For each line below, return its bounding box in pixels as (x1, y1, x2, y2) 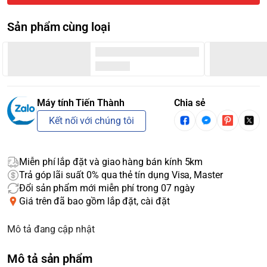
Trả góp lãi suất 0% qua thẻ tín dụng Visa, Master (19, 169, 223, 181)
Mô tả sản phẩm (7, 252, 93, 266)
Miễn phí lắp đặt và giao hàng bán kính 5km (19, 156, 203, 167)
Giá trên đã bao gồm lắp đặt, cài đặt (19, 195, 170, 207)
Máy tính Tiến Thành (37, 97, 125, 108)
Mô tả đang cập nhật (7, 223, 95, 235)
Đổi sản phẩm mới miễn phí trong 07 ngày (19, 182, 195, 194)
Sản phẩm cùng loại (7, 20, 110, 34)
